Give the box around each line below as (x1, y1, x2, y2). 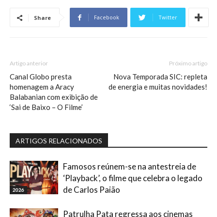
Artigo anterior (10, 60, 48, 67)
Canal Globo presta (10, 72, 72, 81)
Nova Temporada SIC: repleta (113, 72, 207, 81)
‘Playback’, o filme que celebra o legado (63, 173, 202, 183)
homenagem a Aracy (10, 82, 74, 91)
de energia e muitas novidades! (108, 82, 207, 91)
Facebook (94, 14, 119, 21)
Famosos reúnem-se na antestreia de (63, 161, 196, 171)
